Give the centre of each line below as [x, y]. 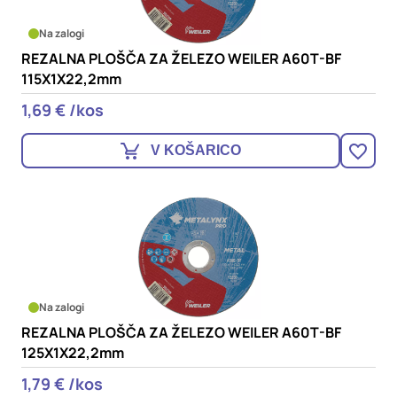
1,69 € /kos [62, 110]
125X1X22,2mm [73, 353]
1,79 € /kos [62, 384]
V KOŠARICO [196, 150]
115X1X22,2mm [71, 79]
